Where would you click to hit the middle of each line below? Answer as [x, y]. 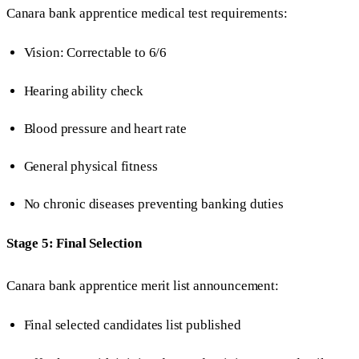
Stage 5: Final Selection [74, 244]
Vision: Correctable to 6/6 [95, 53]
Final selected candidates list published [132, 325]
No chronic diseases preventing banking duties [153, 204]
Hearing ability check [83, 91]
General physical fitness [91, 167]
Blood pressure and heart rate [105, 128]
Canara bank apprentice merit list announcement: [143, 286]
